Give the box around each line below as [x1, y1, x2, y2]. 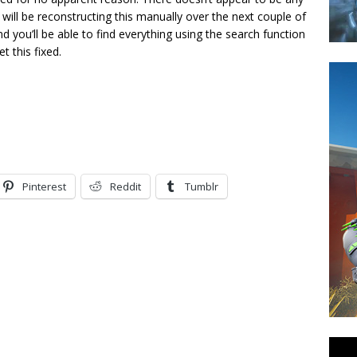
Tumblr [185, 178, 218, 194]
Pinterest [22, 178, 66, 194]
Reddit [110, 178, 141, 194]
